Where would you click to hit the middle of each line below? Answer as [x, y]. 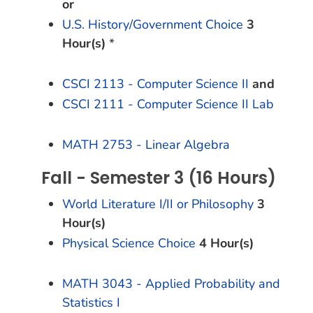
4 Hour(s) [226, 243]
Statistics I [91, 303]
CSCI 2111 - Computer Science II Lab [168, 104]
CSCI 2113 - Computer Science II [155, 84]
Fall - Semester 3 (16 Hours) [159, 178]
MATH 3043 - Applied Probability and [171, 284]
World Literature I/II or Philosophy [158, 204]
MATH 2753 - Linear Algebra [146, 145]
